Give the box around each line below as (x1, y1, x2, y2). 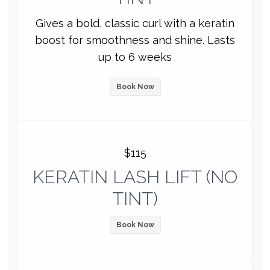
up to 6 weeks (98, 50, 172, 63)
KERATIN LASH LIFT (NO (33, 166, 237, 187)
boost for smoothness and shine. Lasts (35, 33, 235, 46)
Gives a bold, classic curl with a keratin (36, 16, 234, 30)
